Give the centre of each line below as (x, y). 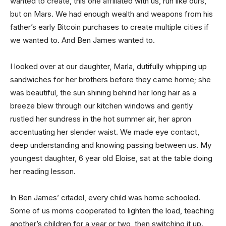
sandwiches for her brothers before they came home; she (110, 79)
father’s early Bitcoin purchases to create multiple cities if (109, 27)
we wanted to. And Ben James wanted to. (82, 40)
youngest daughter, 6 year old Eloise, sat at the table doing (111, 158)
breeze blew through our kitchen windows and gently (101, 105)
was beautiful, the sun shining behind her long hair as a (103, 92)
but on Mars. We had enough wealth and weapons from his (111, 14)
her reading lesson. (43, 171)
